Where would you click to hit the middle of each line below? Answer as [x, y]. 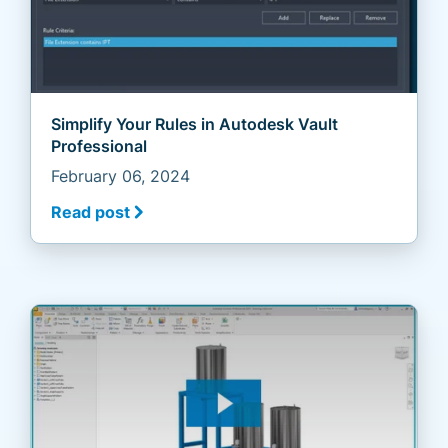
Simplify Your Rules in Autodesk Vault [194, 123]
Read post [90, 211]
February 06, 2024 [120, 175]
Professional [99, 145]
